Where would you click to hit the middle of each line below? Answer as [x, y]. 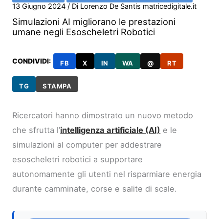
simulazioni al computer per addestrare [87, 144]
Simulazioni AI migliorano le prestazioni [94, 21]
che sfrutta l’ [36, 130]
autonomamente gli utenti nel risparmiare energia [107, 174]
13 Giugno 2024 [40, 6]
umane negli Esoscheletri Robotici [84, 32]
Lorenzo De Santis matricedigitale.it [139, 6]
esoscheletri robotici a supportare [78, 159]
